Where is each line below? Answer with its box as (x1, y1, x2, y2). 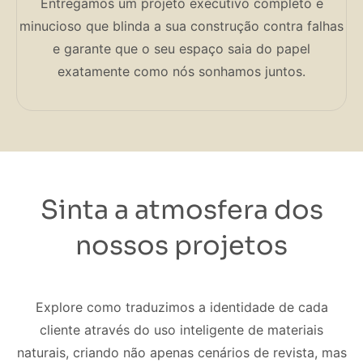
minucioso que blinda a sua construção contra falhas (19, 17, 344, 34)
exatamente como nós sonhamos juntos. (58, 62, 305, 79)
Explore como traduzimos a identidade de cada (35, 299, 328, 316)
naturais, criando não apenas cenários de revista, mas (16, 344, 347, 361)
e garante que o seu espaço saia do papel (53, 40, 310, 57)
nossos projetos (75, 229, 288, 263)
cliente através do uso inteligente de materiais (40, 322, 323, 339)
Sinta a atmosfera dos (40, 194, 323, 227)
